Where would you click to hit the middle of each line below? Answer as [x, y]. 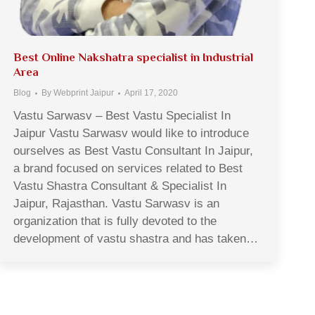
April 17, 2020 [151, 93]
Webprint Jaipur [84, 93]
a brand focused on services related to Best [128, 168]
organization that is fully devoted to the [115, 221]
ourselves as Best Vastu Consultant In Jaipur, [133, 151]
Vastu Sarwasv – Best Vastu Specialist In [122, 116]
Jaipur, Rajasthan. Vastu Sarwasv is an [116, 204]
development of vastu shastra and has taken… [136, 239]
